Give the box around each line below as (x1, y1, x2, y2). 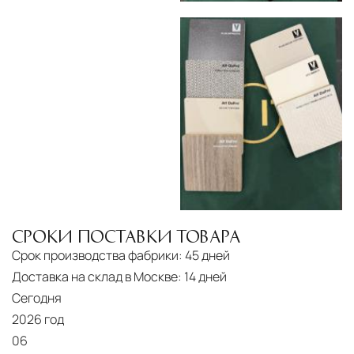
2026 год (12, 311, 64, 329)
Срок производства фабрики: (12, 247, 183, 265)
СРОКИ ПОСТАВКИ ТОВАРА (12, 228, 241, 244)
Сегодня (12, 289, 62, 307)
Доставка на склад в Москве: (12, 268, 182, 286)
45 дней (185, 247, 230, 265)
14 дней (184, 268, 227, 286)
